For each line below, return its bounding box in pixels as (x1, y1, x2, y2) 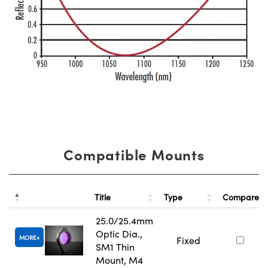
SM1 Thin (96, 240, 135, 254)
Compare (223, 191, 259, 203)
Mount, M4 (96, 254, 143, 267)
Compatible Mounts (63, 144, 205, 165)
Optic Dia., (96, 227, 142, 240)
